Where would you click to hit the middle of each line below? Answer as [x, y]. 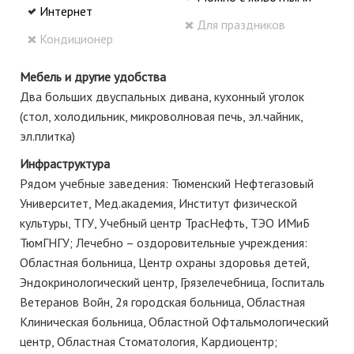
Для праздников [241, 24]
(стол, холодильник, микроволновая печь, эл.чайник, [161, 116]
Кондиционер [76, 39]
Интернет [66, 11]
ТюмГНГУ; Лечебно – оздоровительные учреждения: [164, 243]
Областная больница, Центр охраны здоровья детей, [164, 262]
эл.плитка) [47, 136]
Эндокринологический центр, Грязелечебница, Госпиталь [172, 282]
